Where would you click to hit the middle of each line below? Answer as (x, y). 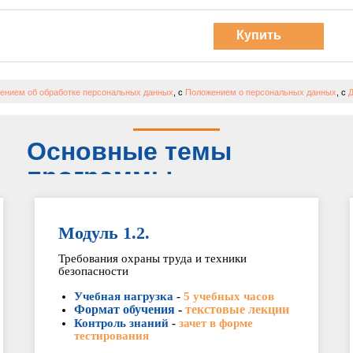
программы (100, 176)
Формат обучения (124, 309)
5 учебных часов (229, 296)
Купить (259, 35)
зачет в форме (216, 323)
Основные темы (129, 151)
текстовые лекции (237, 309)
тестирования (111, 336)
